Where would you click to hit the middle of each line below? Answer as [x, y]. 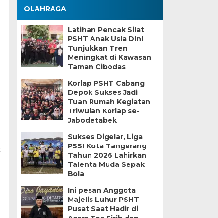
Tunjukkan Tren [97, 48]
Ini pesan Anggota [101, 190]
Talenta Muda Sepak [106, 164]
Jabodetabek [92, 120]
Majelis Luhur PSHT [103, 200]
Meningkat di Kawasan [109, 57]
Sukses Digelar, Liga [105, 137]
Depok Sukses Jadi [102, 92]
